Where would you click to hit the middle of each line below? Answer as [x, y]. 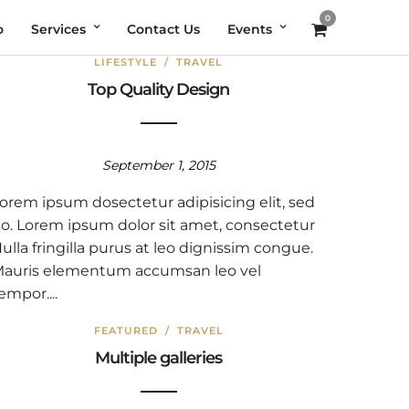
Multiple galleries [159, 358]
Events [250, 29]
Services [58, 29]
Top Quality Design [159, 89]
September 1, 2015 [158, 165]
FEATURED [126, 330]
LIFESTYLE [126, 62]
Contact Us [163, 29]
